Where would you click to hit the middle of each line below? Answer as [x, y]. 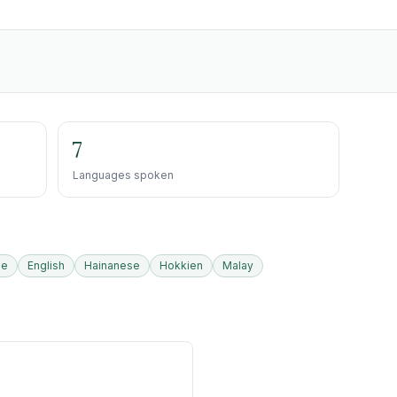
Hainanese [112, 265]
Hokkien [181, 265]
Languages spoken [124, 175]
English [46, 265]
